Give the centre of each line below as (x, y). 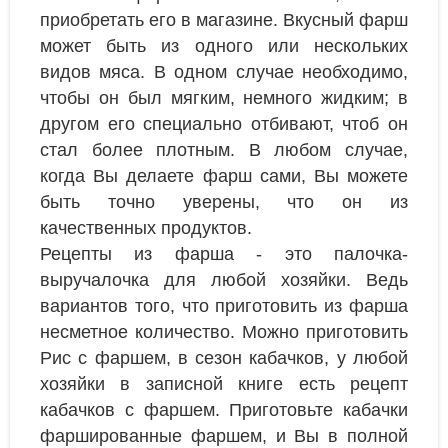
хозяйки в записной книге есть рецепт (224, 384)
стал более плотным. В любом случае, (224, 150)
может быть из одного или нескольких (224, 46)
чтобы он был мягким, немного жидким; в (224, 98)
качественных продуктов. (146, 228)
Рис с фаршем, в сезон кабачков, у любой (224, 358)
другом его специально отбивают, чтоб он (224, 124)
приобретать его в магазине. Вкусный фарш (224, 20)
